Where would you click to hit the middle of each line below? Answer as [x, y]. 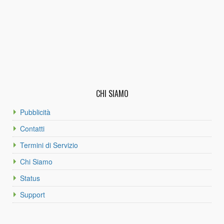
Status [30, 178]
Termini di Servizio [49, 145]
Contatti [32, 128]
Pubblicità [35, 112]
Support [32, 194]
